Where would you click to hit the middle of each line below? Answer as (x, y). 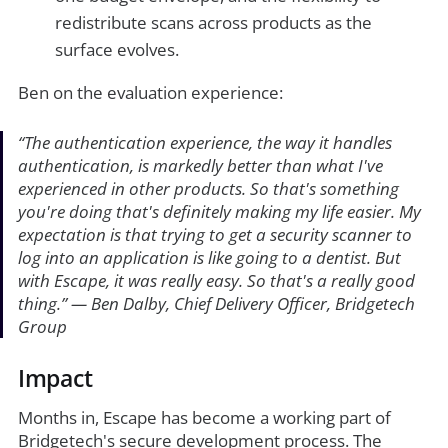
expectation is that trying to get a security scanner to (214, 234)
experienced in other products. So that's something (208, 188)
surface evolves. (117, 50)
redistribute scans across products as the (214, 23)
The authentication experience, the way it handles (207, 142)
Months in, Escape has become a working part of (204, 417)
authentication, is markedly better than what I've (200, 165)
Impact (55, 377)
